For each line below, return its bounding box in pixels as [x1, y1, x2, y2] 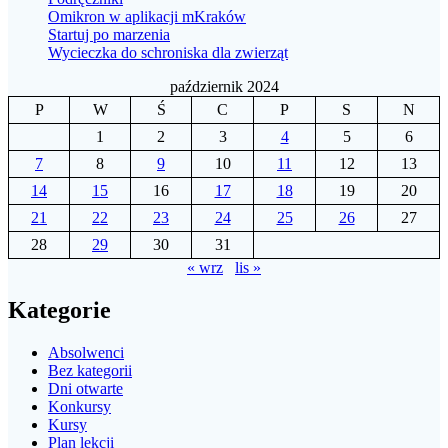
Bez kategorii [48, 361, 132, 379]
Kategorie [8, 296, 111, 323]
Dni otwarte [48, 379, 123, 397]
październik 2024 [169, 78, 279, 96]
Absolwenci [48, 343, 124, 361]
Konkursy [48, 397, 111, 415]
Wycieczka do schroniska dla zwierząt [48, 44, 288, 62]
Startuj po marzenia [48, 26, 170, 44]
